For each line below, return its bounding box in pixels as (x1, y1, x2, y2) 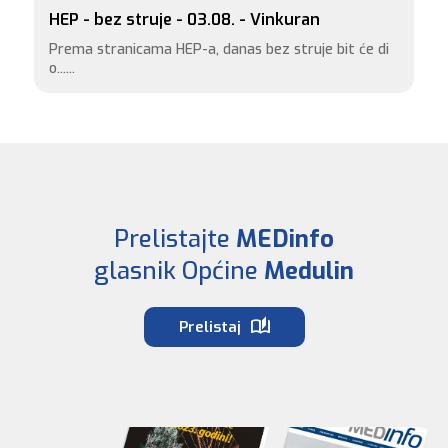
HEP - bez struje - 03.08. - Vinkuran (48, 9, 320, 30)
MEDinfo (236, 223, 334, 255)
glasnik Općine (94, 255, 264, 287)
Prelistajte (114, 223, 236, 255)
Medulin (264, 255, 354, 287)
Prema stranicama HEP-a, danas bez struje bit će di (48, 40, 389, 59)
